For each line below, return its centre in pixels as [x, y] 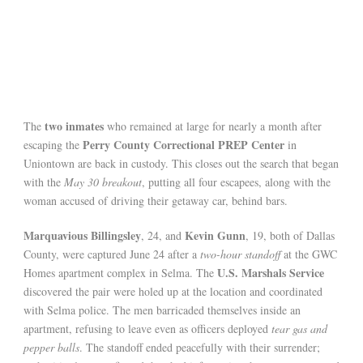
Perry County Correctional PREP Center [184, 145]
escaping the [53, 145]
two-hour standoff [240, 254]
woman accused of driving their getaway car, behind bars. [156, 201]
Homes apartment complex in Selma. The [120, 273]
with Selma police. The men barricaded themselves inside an [162, 310]
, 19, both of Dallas [290, 236]
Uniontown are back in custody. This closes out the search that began [181, 164]
